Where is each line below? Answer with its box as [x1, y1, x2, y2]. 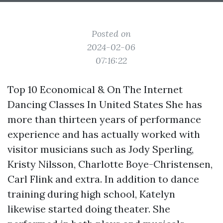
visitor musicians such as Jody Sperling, [7, 143, 194, 155]
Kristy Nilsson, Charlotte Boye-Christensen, [7, 158, 213, 170]
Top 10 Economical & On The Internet [7, 83, 183, 96]
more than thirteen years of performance [7, 113, 201, 125]
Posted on [92, 28, 131, 39]
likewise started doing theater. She [7, 203, 170, 215]
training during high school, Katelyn [7, 188, 175, 200]
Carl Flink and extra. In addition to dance [7, 173, 199, 185]
